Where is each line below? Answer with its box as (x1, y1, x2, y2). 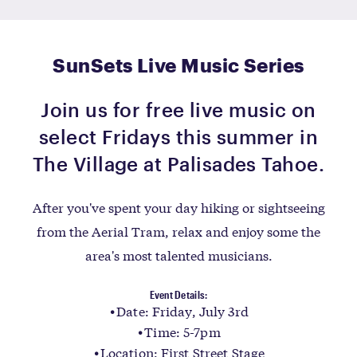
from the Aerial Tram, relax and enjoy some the (37, 222, 320, 240)
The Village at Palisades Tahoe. (32, 152, 325, 175)
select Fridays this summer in (38, 125, 319, 148)
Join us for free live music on (41, 98, 316, 121)
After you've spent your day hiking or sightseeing (32, 198, 325, 216)
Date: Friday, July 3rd (116, 301, 249, 320)
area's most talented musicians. (84, 245, 273, 264)
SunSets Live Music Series (53, 53, 304, 76)
